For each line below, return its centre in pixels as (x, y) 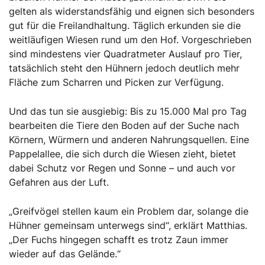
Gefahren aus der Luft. (59, 182)
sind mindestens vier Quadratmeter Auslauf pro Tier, (125, 54)
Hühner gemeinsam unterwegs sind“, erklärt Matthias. (128, 226)
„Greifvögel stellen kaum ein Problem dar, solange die (129, 211)
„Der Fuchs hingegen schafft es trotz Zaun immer (119, 240)
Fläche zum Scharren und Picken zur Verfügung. (116, 83)
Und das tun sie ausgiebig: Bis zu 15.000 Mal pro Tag (128, 112)
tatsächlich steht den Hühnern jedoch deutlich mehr (124, 68)
